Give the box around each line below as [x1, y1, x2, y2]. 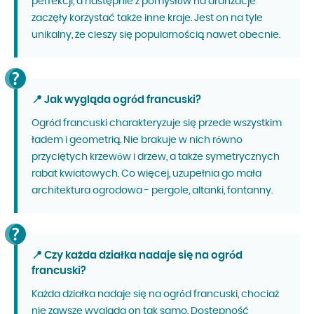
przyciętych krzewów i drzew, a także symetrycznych [32, 152, 280, 163]
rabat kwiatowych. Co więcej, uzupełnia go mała [32, 169, 261, 179]
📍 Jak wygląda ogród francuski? [32, 95, 201, 106]
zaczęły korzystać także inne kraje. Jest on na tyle [32, 13, 263, 24]
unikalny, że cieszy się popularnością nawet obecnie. [32, 30, 280, 41]
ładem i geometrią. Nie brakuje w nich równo [32, 135, 243, 146]
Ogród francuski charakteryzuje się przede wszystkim [32, 118, 282, 129]
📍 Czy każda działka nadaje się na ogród [32, 250, 243, 261]
